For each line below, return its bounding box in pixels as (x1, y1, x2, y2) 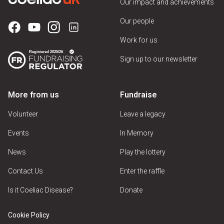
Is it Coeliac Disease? (8, 186, 73, 194)
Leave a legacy (120, 110, 165, 118)
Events (8, 129, 29, 137)
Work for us (120, 36, 157, 44)
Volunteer (8, 110, 38, 118)
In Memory (120, 129, 153, 137)
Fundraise (120, 90, 157, 100)
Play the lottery (120, 148, 165, 156)
